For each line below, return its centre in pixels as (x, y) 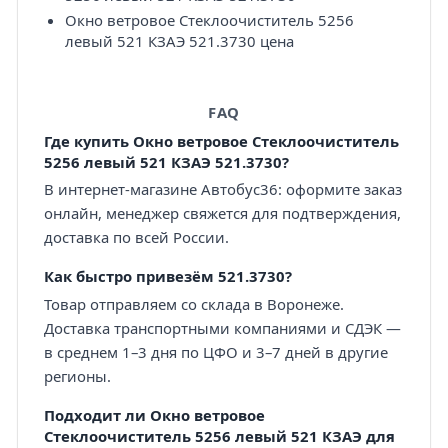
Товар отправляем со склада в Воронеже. (193, 303)
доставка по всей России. (136, 237)
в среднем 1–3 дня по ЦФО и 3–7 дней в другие (215, 351)
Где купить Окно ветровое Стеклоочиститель (221, 141)
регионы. (77, 375)
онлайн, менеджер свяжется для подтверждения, (222, 213)
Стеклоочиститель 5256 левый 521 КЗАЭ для (219, 435)
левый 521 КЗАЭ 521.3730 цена (179, 41)
